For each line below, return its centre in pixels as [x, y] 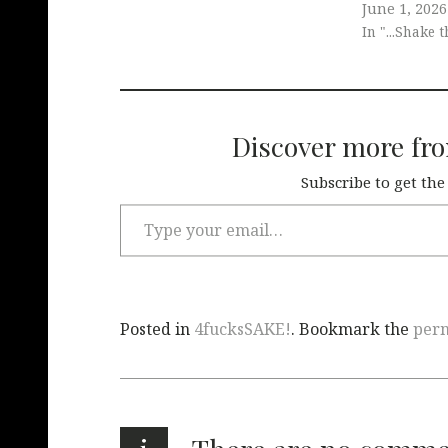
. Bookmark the [352, 329]
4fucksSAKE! [242, 329]
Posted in [157, 329]
